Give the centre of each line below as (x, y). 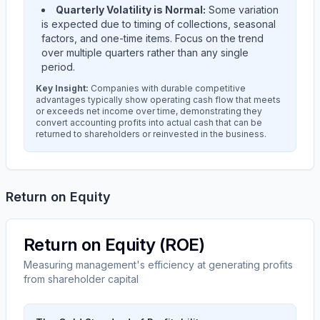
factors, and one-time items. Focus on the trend (152, 38)
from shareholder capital (81, 279)
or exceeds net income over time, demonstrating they (149, 111)
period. (58, 67)
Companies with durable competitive (167, 88)
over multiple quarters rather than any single (145, 52)
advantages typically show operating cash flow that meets (158, 100)
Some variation (242, 10)
